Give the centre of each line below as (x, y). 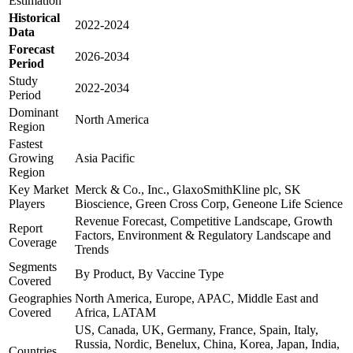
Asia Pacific (105, 158)
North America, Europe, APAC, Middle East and (197, 299)
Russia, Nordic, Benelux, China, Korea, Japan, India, (207, 344)
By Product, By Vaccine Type (149, 274)
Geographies (40, 299)
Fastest (26, 144)
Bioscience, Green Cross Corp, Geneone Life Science (209, 204)
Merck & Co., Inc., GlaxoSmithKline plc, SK (188, 190)
